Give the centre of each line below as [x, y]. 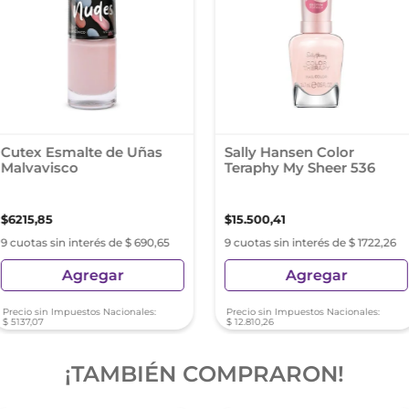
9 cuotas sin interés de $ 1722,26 [310, 242]
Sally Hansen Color [289, 152]
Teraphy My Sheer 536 [299, 168]
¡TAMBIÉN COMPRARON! [204, 374]
